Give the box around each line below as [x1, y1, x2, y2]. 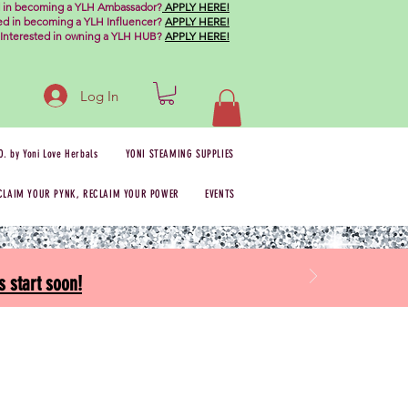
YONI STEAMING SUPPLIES [125, 147, 234, 160]
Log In [80, 87, 119, 105]
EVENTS [205, 187, 235, 200]
